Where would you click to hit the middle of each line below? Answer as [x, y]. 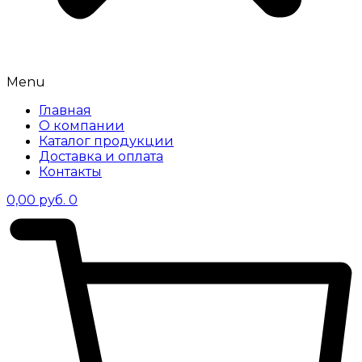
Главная [65, 110]
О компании [82, 126]
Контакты [70, 172]
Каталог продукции [106, 141]
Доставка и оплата [101, 156]
